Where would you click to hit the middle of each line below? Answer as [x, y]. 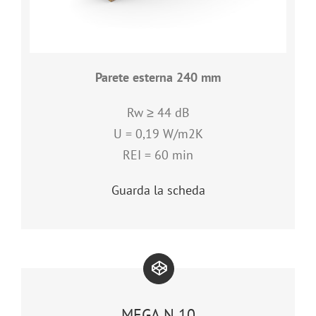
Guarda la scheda [158, 190]
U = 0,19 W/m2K [158, 133]
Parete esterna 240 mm [158, 77]
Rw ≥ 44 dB [158, 112]
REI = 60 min [158, 154]
